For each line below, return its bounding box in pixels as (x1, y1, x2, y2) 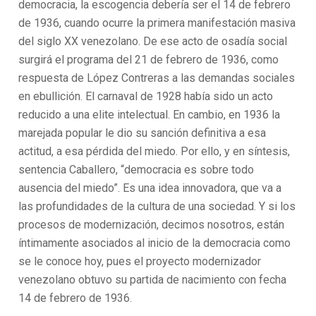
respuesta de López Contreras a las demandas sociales (18, 71, 296, 85)
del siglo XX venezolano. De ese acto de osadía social (18, 35, 288, 48)
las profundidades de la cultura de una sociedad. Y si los (18, 200, 296, 213)
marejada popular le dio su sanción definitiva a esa (18, 126, 267, 140)
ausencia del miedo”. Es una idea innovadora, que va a (18, 181, 282, 195)
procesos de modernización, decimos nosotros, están (18, 218, 285, 231)
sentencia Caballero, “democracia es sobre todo (18, 163, 255, 176)
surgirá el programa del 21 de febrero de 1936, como (18, 53, 279, 66)
